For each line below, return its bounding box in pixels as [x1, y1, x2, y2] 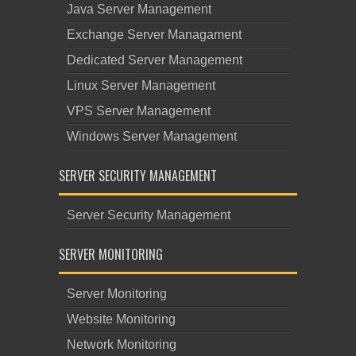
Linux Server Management [67, 79, 215, 92]
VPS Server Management [67, 104, 211, 118]
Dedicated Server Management [67, 53, 242, 67]
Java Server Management [67, 2, 211, 16]
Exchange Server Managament [67, 28, 242, 41]
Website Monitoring [67, 312, 176, 326]
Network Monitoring [67, 338, 176, 351]
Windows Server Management [67, 130, 237, 143]
